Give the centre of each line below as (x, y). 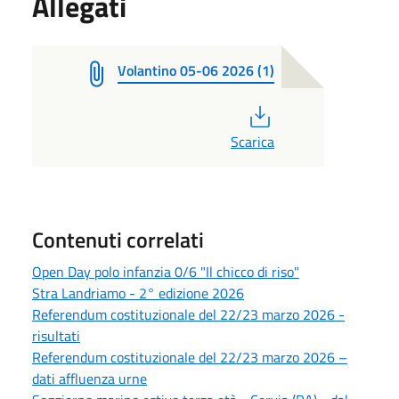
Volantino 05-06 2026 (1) (196, 70)
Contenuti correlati (118, 239)
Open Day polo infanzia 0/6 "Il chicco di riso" (166, 271)
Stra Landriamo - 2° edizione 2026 (138, 293)
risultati (56, 335)
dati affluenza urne (90, 378)
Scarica (252, 141)
